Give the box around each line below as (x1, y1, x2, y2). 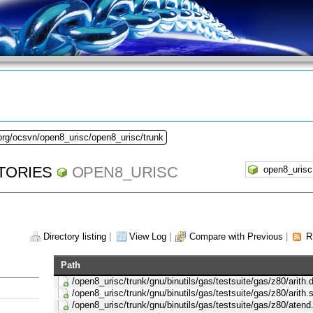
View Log (129, 231, 166, 242)
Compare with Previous (189, 231, 283, 242)
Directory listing (43, 231, 106, 242)
